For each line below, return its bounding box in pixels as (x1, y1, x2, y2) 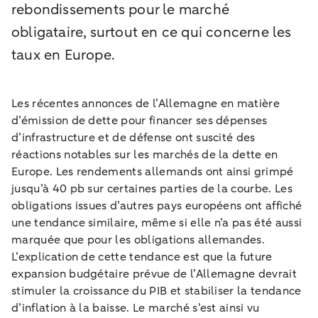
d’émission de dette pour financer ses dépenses (11, 112, 268, 128)
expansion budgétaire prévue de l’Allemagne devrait (11, 265, 297, 282)
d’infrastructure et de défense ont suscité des (11, 129, 256, 146)
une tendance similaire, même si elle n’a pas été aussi (11, 214, 302, 231)
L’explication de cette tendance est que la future (11, 248, 273, 265)
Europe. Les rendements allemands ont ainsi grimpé (11, 163, 294, 180)
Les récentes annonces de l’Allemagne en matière (11, 95, 280, 111)
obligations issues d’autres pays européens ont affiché (11, 197, 302, 214)
